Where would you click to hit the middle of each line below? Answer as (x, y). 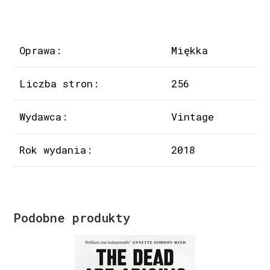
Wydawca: (44, 116)
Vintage (193, 116)
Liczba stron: (59, 83)
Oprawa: (41, 50)
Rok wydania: (56, 149)
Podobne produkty (72, 217)
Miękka (190, 50)
